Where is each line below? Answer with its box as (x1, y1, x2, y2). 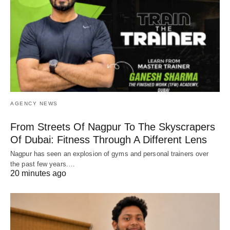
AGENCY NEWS (10, 101, 58, 107)
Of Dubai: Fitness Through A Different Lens (10, 134, 207, 146)
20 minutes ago (10, 169, 66, 178)
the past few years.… (10, 160, 75, 168)
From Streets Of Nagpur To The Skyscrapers (10, 121, 215, 133)
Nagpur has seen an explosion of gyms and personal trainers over (10, 150, 209, 158)
